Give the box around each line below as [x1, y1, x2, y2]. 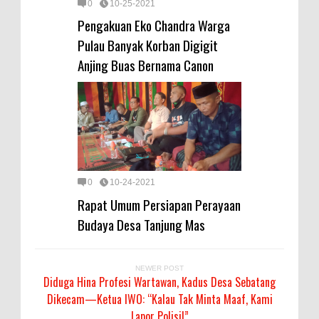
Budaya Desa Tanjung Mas [78, 214, 205, 234]
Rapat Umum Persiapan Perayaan [78, 194, 241, 214]
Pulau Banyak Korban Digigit [78, 35, 218, 56]
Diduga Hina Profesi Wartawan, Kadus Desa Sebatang [43, 273, 276, 291]
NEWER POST [135, 263, 184, 272]
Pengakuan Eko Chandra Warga [78, 15, 230, 36]
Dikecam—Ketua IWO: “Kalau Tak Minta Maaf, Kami [46, 290, 273, 308]
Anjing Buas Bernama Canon [78, 55, 214, 75]
